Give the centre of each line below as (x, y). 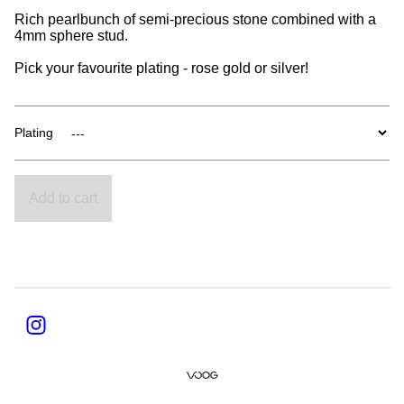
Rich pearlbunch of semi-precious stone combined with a (195, 20)
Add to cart (63, 198)
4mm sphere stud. (71, 36)
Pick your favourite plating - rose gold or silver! (161, 69)
